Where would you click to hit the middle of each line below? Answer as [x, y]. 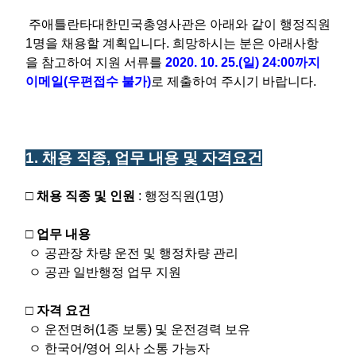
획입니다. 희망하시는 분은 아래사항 [217, 43]
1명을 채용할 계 [70, 43]
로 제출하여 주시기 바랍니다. [234, 81]
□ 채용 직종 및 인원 [80, 195]
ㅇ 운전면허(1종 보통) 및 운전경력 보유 [138, 329]
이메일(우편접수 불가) [88, 81]
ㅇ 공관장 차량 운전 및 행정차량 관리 [132, 253]
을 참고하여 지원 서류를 [95, 62]
